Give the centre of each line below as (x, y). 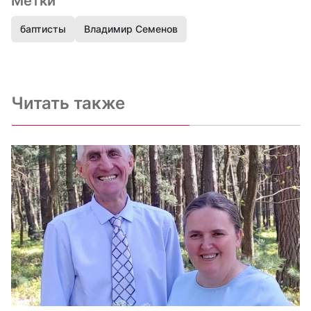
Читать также (68, 103)
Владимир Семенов (131, 29)
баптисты (43, 29)
